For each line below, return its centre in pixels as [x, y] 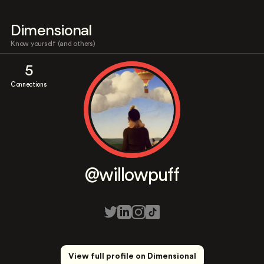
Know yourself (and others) [53, 44]
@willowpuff [132, 175]
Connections [29, 85]
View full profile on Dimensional [132, 256]
